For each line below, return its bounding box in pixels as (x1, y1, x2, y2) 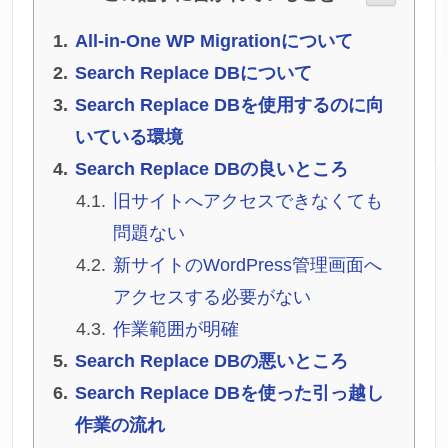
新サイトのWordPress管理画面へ (113, 255, 382, 276)
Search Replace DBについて (75, 63, 312, 84)
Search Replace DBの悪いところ (75, 351, 348, 372)
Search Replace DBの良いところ (75, 159, 348, 180)
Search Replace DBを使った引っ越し (75, 383, 384, 404)
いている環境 (75, 127, 183, 148)
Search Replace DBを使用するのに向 (75, 95, 384, 116)
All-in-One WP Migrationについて (75, 31, 353, 52)
